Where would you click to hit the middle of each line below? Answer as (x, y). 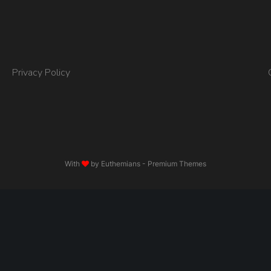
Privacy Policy (41, 73)
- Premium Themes (173, 164)
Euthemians (121, 164)
